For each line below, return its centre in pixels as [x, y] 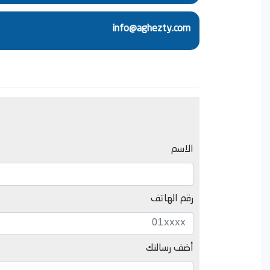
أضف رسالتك [170, 248]
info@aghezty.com [151, 29]
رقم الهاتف [172, 199]
